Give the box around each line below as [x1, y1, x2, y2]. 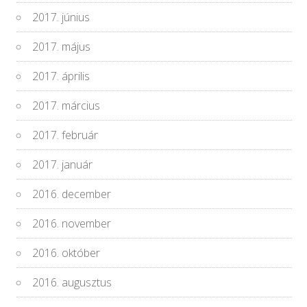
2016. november [32, 216, 112, 232]
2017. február [32, 127, 99, 143]
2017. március [32, 98, 101, 114]
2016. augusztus [32, 275, 112, 291]
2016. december [32, 186, 112, 202]
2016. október [32, 245, 101, 261]
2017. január [32, 157, 93, 173]
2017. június [32, 10, 90, 25]
